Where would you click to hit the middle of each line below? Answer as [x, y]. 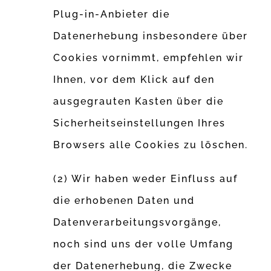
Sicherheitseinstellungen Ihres [140, 123]
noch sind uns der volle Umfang [144, 244]
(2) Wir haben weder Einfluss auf [146, 179]
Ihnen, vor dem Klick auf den [134, 80]
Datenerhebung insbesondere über [151, 36]
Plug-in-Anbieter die [112, 15]
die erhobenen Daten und [124, 201]
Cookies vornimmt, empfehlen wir [149, 58]
